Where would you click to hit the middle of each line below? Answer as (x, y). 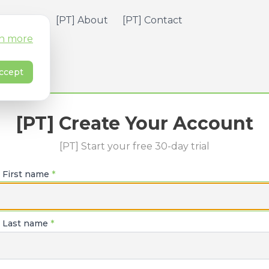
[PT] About (82, 20)
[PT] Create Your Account (134, 123)
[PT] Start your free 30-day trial (134, 146)
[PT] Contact (152, 20)
